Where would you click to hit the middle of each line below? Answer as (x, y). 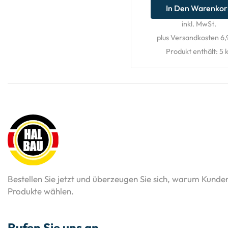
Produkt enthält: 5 (195, 52)
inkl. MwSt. (199, 24)
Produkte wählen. (41, 191)
